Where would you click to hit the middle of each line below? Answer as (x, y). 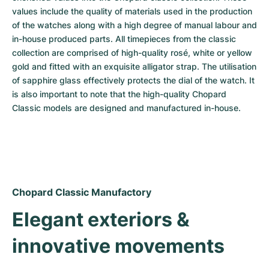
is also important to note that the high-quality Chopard (119, 94)
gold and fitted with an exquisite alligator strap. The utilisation (134, 66)
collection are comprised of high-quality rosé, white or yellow (132, 53)
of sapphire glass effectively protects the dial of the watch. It (133, 80)
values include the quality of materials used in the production (132, 11)
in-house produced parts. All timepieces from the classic (124, 39)
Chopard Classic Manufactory (82, 192)
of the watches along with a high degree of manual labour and (134, 25)
